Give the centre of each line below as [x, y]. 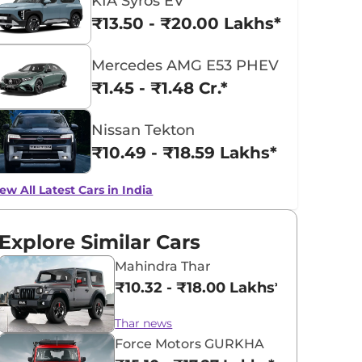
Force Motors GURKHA [190, 344]
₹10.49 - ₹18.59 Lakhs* [185, 153]
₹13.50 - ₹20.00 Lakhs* [187, 23]
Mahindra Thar [163, 266]
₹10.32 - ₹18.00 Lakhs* [198, 288]
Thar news [144, 323]
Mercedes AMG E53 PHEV [185, 65]
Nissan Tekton [143, 130]
